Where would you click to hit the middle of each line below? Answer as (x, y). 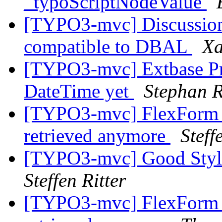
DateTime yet (79, 91)
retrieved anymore (97, 136)
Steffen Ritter (75, 180)
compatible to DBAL (108, 47)
